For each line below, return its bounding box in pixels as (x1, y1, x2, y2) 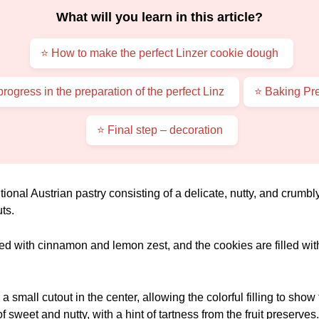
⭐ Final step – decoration (96, 123, 223, 136)
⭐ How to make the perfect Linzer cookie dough (41, 46, 278, 59)
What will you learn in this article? (56, 9, 263, 24)
